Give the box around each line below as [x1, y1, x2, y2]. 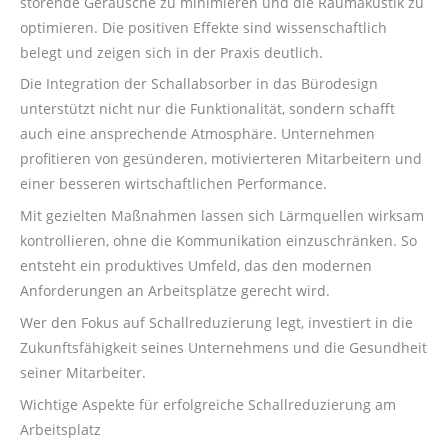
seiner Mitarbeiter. [20, 363, 146, 383]
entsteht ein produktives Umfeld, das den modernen [20, 256, 372, 276]
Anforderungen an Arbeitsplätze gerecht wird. [20, 281, 330, 301]
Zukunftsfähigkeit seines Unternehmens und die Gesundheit [20, 338, 427, 358]
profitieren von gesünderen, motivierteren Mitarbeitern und [20, 149, 422, 169]
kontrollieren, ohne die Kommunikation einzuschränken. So [20, 231, 417, 251]
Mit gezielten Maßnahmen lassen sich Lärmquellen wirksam [20, 206, 424, 226]
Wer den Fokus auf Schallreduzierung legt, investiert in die [20, 313, 413, 333]
